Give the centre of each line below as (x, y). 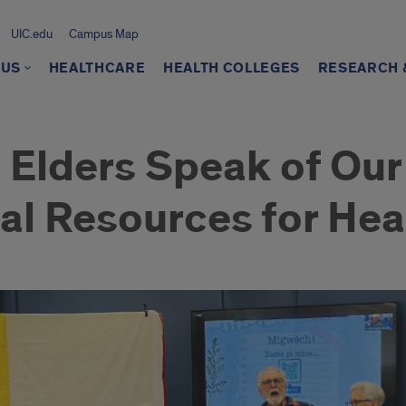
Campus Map (103, 34)
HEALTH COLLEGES (232, 68)
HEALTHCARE (97, 68)
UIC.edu (31, 34)
